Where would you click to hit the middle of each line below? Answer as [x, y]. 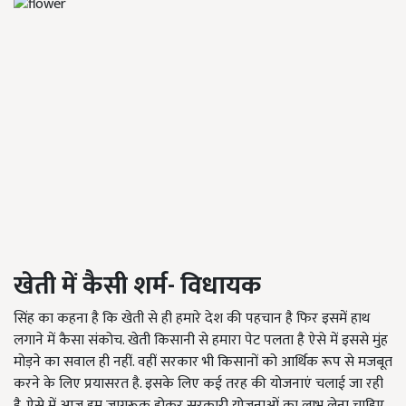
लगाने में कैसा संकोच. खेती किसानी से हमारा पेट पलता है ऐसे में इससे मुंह [201, 340]
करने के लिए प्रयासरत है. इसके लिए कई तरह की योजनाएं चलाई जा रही [198, 383]
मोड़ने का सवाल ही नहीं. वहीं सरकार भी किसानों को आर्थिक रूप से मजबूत [203, 362]
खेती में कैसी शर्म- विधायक [137, 285]
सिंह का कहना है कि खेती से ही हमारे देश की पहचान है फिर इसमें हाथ [192, 318]
